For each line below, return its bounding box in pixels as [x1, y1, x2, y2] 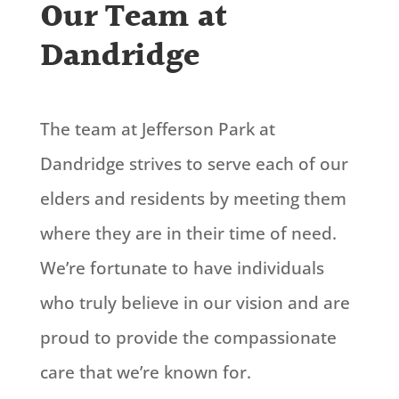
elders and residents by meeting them [39, 187, 346, 211]
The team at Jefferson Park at [39, 118, 275, 142]
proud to [39, 326, 116, 350]
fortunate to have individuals [85, 256, 324, 281]
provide [115, 326, 178, 350]
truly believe [78, 291, 179, 315]
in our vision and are [178, 291, 350, 315]
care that [39, 361, 117, 385]
